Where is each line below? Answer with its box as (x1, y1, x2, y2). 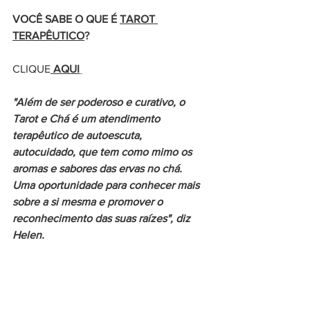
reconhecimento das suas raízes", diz (12, 212, 193, 224)
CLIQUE (12, 63, 51, 75)
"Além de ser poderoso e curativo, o (12, 96, 188, 108)
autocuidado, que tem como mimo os (12, 146, 194, 158)
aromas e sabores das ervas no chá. (12, 163, 185, 174)
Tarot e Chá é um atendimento (12, 113, 163, 125)
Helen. (12, 229, 44, 241)
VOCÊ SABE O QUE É (12, 13, 120, 25)
